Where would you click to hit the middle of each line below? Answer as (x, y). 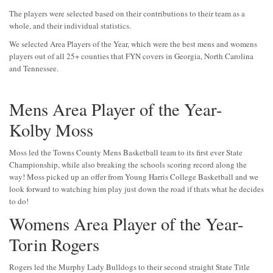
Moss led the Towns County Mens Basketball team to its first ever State (126, 153)
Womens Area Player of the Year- (126, 224)
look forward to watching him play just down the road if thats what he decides (136, 189)
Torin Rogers (54, 245)
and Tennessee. (34, 69)
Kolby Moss (51, 130)
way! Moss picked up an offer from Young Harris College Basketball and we (134, 177)
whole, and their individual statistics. (70, 26)
